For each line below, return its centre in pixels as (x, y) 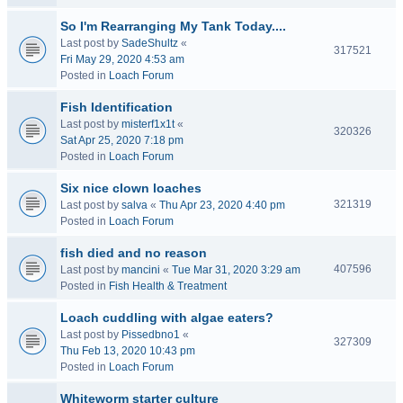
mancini (141, 270)
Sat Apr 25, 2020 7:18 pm (122, 140)
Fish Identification (116, 107)
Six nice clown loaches (131, 188)
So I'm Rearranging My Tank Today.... (173, 26)
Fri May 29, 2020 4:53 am (122, 59)
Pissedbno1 (151, 335)
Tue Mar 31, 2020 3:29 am (236, 270)
